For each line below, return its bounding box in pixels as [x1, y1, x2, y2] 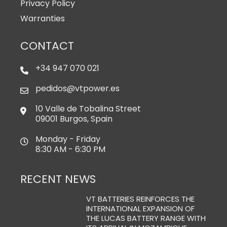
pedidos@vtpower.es [35, 83, 120, 95]
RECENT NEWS [20, 171, 96, 187]
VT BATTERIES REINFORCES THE [86, 194, 195, 205]
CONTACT [20, 38, 74, 54]
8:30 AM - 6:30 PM [35, 143, 105, 156]
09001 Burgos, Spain [35, 113, 112, 125]
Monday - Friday [35, 133, 100, 145]
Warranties [20, 13, 65, 25]
